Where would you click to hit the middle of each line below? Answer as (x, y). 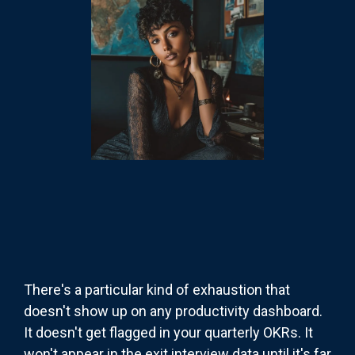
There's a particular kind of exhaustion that (157, 290)
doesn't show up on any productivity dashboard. (173, 311)
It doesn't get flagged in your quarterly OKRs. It (168, 333)
